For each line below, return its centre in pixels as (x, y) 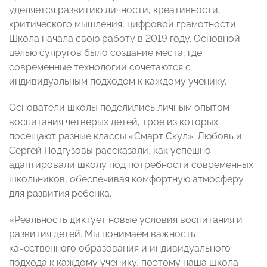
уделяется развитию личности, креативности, (115, 10)
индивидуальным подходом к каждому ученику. (118, 82)
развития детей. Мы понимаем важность (102, 234)
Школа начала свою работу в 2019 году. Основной (125, 39)
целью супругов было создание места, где (105, 53)
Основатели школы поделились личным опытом (119, 108)
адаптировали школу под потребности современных (131, 165)
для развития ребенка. (60, 194)
